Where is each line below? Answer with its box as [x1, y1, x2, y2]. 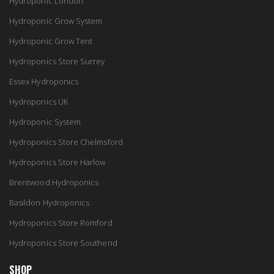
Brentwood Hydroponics [9, 177, 99, 188]
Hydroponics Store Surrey [9, 56, 105, 67]
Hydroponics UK [9, 96, 68, 108]
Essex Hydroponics [9, 76, 79, 87]
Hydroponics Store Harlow [9, 157, 106, 168]
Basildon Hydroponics [9, 197, 90, 209]
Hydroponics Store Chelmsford [9, 136, 123, 148]
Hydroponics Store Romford [9, 217, 113, 229]
